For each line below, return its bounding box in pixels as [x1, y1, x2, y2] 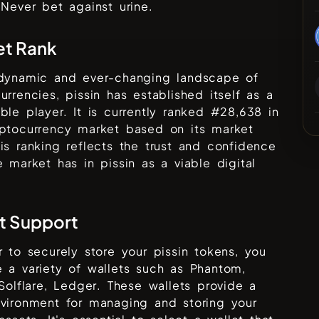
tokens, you [188, 244, 267, 259]
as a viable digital [135, 155, 256, 171]
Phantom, [189, 261, 246, 276]
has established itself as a [100, 87, 273, 103]
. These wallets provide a [97, 278, 257, 293]
